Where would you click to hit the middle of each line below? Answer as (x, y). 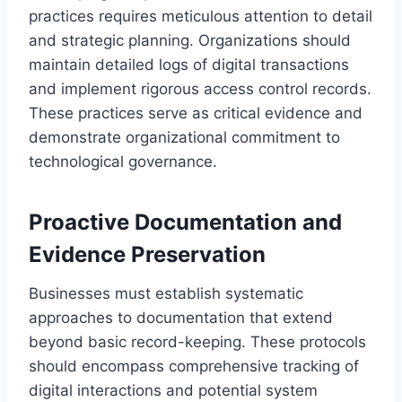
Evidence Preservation (147, 254)
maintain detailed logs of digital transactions (189, 64)
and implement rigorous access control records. (200, 88)
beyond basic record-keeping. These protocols (197, 341)
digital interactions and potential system (173, 390)
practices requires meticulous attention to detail (201, 16)
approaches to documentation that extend (181, 317)
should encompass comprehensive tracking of (194, 366)
